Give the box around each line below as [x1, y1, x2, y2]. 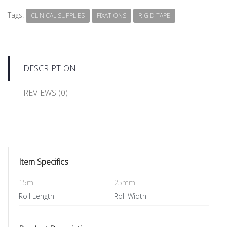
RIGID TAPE [138, 11, 170, 20]
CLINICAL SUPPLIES [31, 11, 85, 20]
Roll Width [113, 191, 146, 201]
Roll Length [19, 191, 54, 201]
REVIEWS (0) [23, 87, 68, 98]
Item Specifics [19, 156, 68, 167]
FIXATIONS [97, 11, 126, 20]
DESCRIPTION [23, 62, 76, 74]
